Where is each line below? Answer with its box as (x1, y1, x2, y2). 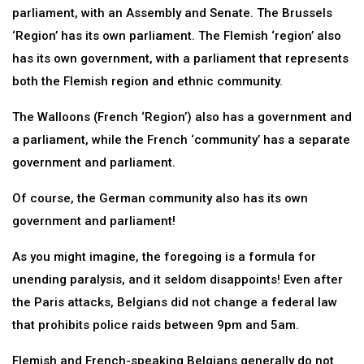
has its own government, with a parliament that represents (12, 51, 349, 66)
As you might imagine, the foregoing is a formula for (12, 249, 316, 264)
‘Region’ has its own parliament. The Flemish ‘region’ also (12, 28, 341, 43)
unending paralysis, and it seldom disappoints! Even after (12, 272, 343, 287)
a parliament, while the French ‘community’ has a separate (12, 132, 350, 147)
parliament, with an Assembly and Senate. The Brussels (12, 6, 332, 20)
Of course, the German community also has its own (12, 191, 308, 206)
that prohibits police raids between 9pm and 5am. (12, 318, 299, 332)
